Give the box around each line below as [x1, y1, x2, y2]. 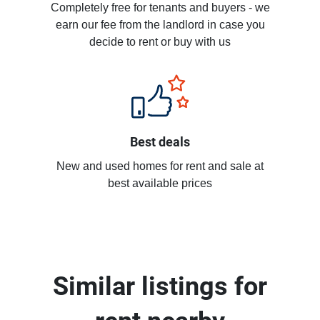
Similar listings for [53, 271, 267, 301]
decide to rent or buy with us [89, 35, 231, 49]
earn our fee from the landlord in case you [55, 18, 265, 32]
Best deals [130, 134, 190, 149]
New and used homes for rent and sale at [56, 159, 264, 174]
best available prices [108, 176, 212, 191]
